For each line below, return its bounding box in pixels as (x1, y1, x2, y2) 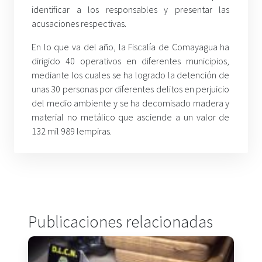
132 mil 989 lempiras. (32, 125, 112, 137)
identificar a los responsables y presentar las (32, 4, 230, 16)
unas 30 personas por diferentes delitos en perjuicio (32, 83, 230, 95)
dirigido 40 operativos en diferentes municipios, (32, 55, 230, 67)
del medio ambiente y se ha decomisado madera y (32, 97, 230, 109)
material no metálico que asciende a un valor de (32, 111, 230, 123)
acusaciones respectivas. (32, 18, 126, 30)
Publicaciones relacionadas (28, 211, 213, 233)
